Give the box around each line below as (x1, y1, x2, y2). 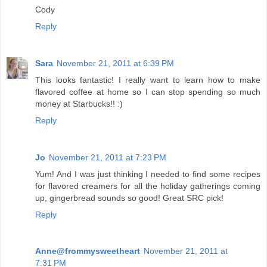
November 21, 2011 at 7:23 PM (49, 152, 166, 162)
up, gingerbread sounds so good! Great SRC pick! (35, 193, 223, 203)
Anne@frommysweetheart (35, 246, 140, 256)
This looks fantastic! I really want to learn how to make (35, 74, 260, 85)
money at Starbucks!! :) (35, 98, 123, 108)
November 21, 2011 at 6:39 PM (57, 58, 174, 68)
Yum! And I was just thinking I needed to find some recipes (35, 169, 260, 179)
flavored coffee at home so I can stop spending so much (35, 86, 260, 97)
